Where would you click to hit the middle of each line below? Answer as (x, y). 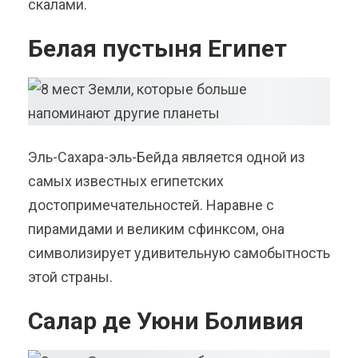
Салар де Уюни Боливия (166, 321)
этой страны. (70, 277)
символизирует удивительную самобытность (179, 253)
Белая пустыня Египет (157, 49)
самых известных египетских (126, 181)
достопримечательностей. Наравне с (151, 205)
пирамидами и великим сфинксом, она (156, 229)
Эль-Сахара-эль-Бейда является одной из (167, 157)
